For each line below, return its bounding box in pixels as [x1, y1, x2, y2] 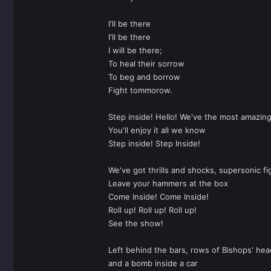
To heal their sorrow [108, 59, 184, 68]
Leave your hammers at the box [108, 178, 228, 188]
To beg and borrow [108, 72, 180, 82]
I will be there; [108, 45, 162, 55]
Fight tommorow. [108, 85, 172, 95]
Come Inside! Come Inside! [108, 192, 209, 201]
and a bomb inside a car [108, 258, 198, 268]
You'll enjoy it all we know [108, 125, 206, 135]
